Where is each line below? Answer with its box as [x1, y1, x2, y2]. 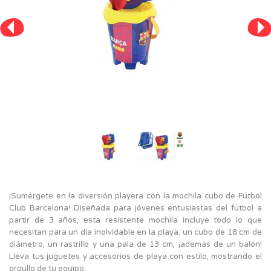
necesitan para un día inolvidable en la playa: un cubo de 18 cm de [9, 227, 262, 237]
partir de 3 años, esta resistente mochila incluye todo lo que [9, 215, 262, 225]
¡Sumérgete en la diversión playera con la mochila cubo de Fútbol [9, 191, 262, 201]
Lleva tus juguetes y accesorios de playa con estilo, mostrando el [9, 251, 262, 261]
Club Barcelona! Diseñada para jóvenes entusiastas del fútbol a [9, 203, 262, 213]
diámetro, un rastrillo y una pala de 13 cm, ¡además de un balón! [9, 239, 262, 249]
